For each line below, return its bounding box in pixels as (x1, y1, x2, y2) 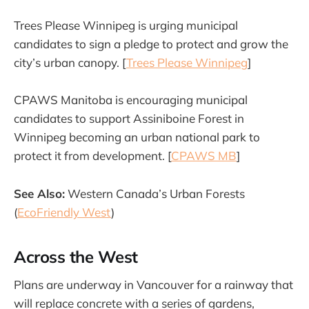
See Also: (14, 186, 65, 201)
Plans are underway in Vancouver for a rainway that (14, 277, 293, 292)
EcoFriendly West (17, 204, 111, 219)
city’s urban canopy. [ (14, 55, 126, 70)
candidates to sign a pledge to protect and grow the (14, 37, 288, 52)
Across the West (14, 246, 138, 267)
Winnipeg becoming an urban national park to (14, 130, 260, 145)
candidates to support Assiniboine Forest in (14, 111, 244, 126)
